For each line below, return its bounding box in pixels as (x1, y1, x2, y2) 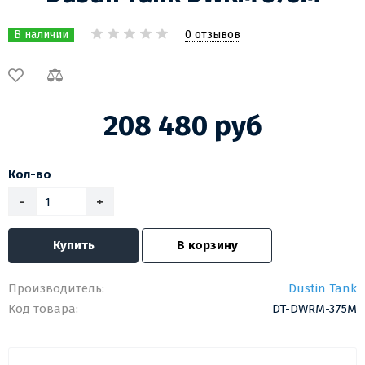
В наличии (14, 28, 68, 42)
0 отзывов (185, 27, 240, 42)
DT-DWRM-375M (272, 301, 357, 317)
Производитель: (8, 281, 104, 297)
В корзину (176, 238, 238, 253)
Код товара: (8, 301, 78, 317)
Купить (52, 238, 95, 253)
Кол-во (8, 167, 51, 182)
